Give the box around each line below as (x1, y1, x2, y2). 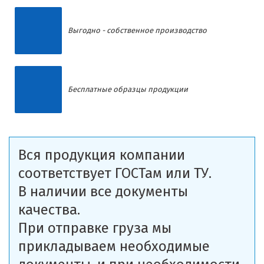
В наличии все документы (18, 183, 188, 200)
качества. (18, 202, 80, 218)
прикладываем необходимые (18, 238, 210, 255)
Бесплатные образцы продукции (68, 85, 188, 94)
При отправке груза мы (18, 220, 171, 236)
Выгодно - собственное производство (68, 26, 207, 35)
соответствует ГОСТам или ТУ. (18, 165, 212, 181)
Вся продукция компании (18, 147, 185, 163)
